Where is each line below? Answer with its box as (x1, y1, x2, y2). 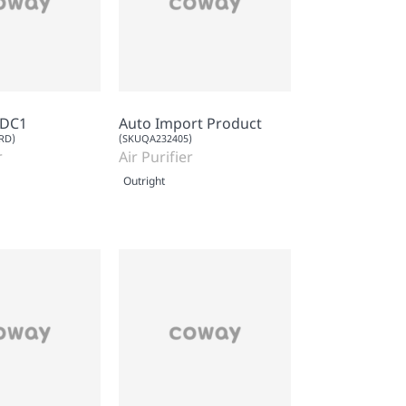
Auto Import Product (119, 112, 262, 133)
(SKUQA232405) (119, 130, 192, 145)
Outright (123, 172, 165, 188)
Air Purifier (119, 146, 193, 167)
